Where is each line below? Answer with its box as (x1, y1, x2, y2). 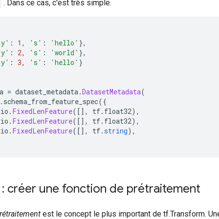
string (104, 126, 128, 135)
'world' (50, 48, 79, 57)
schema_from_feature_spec (3, 97, 98, 106)
